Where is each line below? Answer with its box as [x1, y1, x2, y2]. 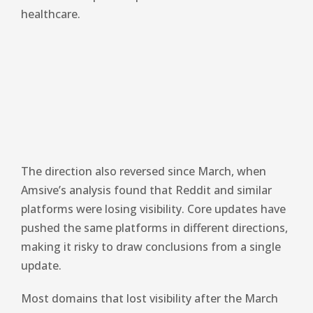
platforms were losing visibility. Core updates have [21, 201, 286, 217]
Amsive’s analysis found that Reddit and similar [21, 182, 272, 198]
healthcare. [21, 6, 80, 22]
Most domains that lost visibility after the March [21, 290, 278, 306]
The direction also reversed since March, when [21, 163, 266, 179]
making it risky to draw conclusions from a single [21, 238, 281, 254]
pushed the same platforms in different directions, [21, 219, 288, 235]
